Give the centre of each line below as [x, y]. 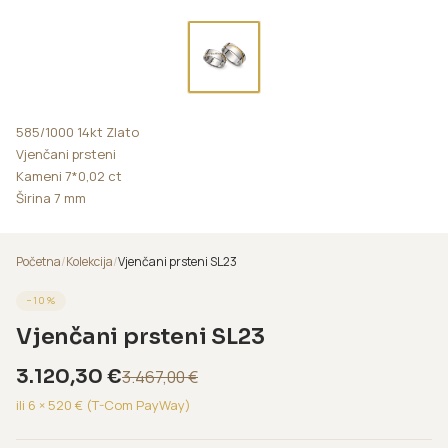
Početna [38, 261]
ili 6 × [32, 405]
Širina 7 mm [51, 198]
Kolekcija [89, 261]
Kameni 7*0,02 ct [69, 176]
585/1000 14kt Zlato [77, 132]
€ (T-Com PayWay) [131, 405]
